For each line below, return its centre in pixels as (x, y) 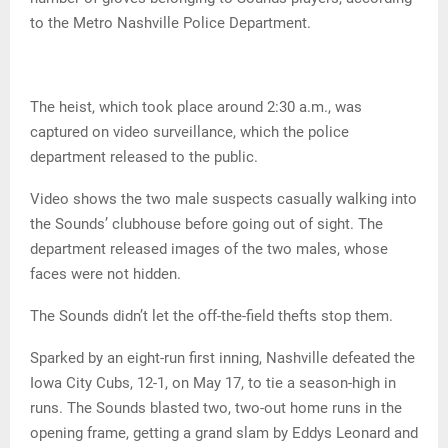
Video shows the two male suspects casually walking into (223, 199)
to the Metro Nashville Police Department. (170, 23)
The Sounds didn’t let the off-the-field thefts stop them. (211, 316)
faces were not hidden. (105, 274)
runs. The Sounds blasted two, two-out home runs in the (216, 408)
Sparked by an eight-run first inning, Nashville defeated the (222, 358)
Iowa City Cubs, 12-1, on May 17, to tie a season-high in (213, 383)
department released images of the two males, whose (209, 249)
